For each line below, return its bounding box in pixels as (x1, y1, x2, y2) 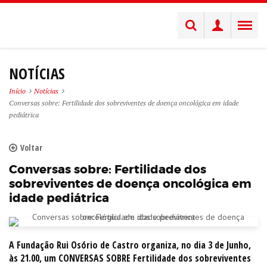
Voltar (20, 142, 42, 153)
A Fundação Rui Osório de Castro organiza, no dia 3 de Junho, (9, 238, 251, 252)
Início (9, 86, 26, 95)
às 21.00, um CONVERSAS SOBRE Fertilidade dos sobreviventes (9, 252, 251, 265)
